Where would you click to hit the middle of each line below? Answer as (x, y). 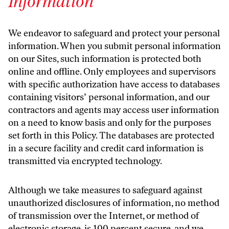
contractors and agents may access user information (114, 110)
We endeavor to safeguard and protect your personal (114, 33)
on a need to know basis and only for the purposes (110, 123)
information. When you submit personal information (114, 46)
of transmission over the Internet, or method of (104, 216)
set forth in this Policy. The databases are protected (111, 135)
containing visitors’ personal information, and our (109, 97)
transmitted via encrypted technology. (85, 161)
